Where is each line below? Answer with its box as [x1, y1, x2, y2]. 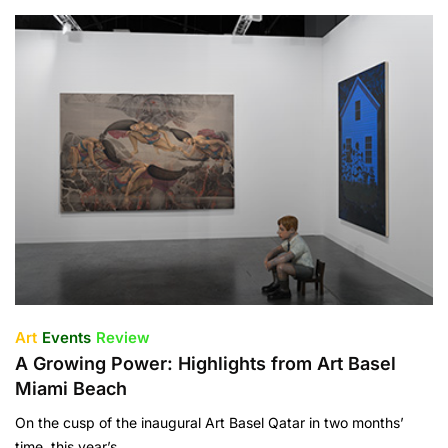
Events [42, 327, 91, 347]
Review [96, 327, 150, 347]
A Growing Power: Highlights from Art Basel [15, 352, 396, 374]
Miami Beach [15, 377, 127, 399]
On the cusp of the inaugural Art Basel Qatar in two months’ [15, 413, 404, 431]
